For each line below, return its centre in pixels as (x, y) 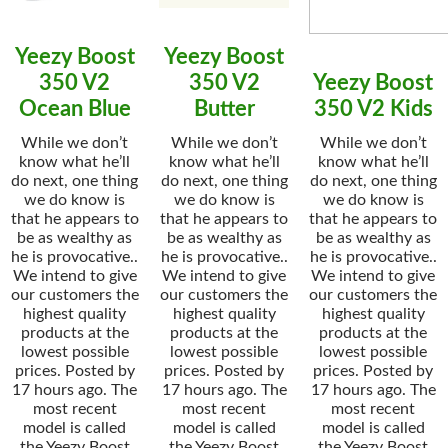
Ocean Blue (74, 109)
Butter (224, 109)
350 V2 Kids (373, 109)
